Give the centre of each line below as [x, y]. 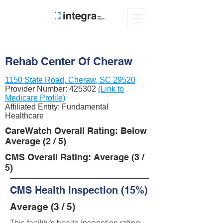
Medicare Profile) [35, 98]
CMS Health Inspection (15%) [79, 190]
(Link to [111, 89]
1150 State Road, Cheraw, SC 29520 [70, 80]
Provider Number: [37, 89]
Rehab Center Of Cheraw [69, 61]
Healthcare [24, 116]
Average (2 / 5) [36, 141]
